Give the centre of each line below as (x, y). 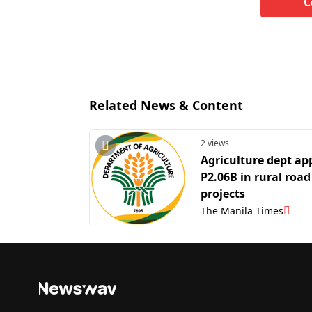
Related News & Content (166, 106)
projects (223, 193)
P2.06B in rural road (256, 177)
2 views (215, 143)
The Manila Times (242, 211)
